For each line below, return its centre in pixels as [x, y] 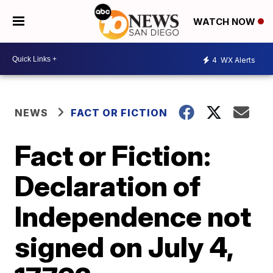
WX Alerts [237, 60]
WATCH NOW [225, 22]
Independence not [133, 216]
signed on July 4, [124, 247]
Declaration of [108, 186]
